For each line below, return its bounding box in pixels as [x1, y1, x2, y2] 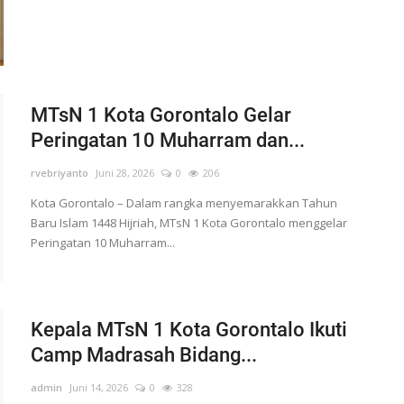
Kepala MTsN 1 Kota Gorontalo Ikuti [30, 317, 347, 341]
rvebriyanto [30, 165, 88, 179]
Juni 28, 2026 [95, 165, 154, 179]
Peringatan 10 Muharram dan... [30, 128, 305, 151]
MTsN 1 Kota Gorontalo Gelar [30, 103, 291, 126]
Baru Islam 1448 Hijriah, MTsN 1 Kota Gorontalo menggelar [30, 214, 347, 231]
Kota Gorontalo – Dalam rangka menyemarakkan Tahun [30, 194, 337, 211]
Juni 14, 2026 [69, 380, 128, 394]
